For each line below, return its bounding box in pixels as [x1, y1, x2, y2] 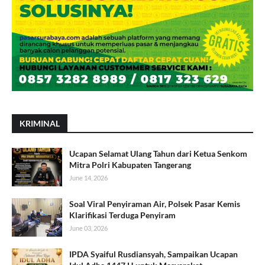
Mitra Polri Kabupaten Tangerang [69, 160, 191, 170]
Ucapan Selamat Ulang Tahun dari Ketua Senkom [69, 148, 247, 159]
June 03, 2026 [69, 224, 108, 232]
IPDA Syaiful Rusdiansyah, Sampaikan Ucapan [69, 249, 238, 260]
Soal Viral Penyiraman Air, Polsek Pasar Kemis [69, 199, 240, 209]
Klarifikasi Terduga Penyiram [69, 210, 176, 221]
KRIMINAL [20, 118, 60, 129]
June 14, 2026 [69, 174, 108, 182]
